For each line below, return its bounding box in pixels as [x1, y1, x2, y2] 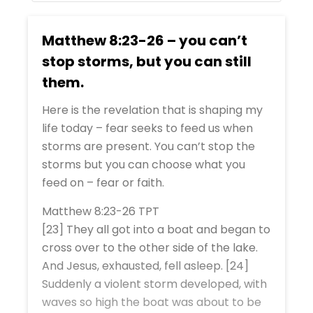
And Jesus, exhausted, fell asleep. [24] [42, 258, 249, 274]
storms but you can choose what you [42, 156, 245, 173]
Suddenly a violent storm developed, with [42, 276, 267, 292]
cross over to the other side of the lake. [42, 240, 258, 256]
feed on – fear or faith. [42, 175, 164, 191]
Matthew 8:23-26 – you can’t [42, 31, 247, 50]
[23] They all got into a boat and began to [42, 221, 270, 238]
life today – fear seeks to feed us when [42, 120, 253, 136]
